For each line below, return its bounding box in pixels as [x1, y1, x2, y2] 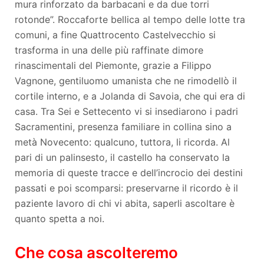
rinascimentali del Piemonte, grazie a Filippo [15, 60, 212, 72]
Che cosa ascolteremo [15, 243, 178, 262]
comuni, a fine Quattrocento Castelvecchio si [15, 29, 216, 41]
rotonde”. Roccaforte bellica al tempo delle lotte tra [15, 14, 245, 26]
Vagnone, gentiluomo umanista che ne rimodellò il [15, 75, 237, 87]
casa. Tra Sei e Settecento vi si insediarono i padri [15, 105, 238, 118]
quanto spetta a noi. [15, 213, 104, 225]
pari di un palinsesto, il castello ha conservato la [15, 151, 230, 164]
